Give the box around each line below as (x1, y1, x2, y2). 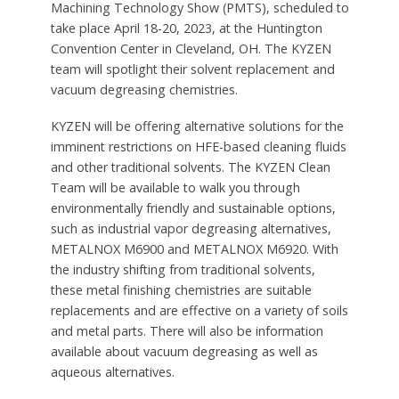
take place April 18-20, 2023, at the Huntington (50, 20, 322, 37)
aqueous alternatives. (50, 362, 175, 380)
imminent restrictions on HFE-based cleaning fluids (50, 137, 346, 155)
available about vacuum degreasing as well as (50, 342, 318, 360)
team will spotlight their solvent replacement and (50, 61, 335, 78)
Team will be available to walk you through (50, 178, 300, 196)
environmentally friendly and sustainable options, (50, 199, 336, 216)
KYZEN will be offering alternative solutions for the (50, 117, 344, 134)
